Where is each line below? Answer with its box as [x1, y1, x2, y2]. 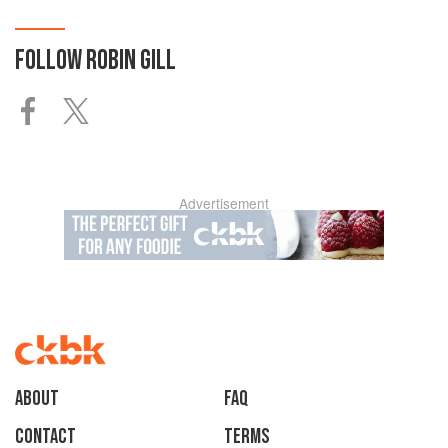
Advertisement [179, 192, 269, 213]
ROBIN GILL [86, 43, 176, 77]
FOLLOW [15, 43, 86, 77]
